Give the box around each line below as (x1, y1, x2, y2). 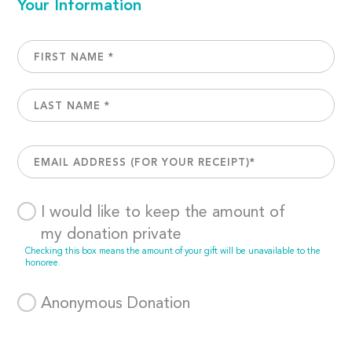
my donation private (41, 227, 182, 243)
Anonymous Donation (41, 296, 191, 312)
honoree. (25, 259, 61, 268)
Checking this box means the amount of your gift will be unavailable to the (25, 247, 321, 256)
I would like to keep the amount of (41, 205, 286, 221)
